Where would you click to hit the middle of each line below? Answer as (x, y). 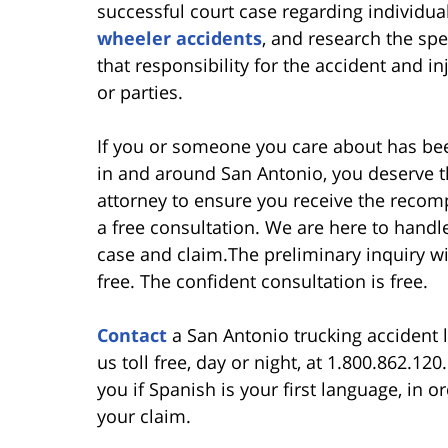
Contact (132, 334)
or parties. (140, 91)
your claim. (144, 415)
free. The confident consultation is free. (262, 280)
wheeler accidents (179, 37)
